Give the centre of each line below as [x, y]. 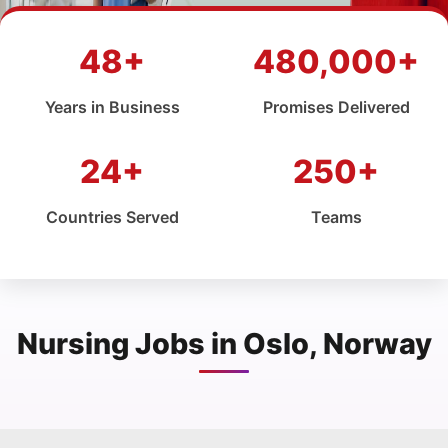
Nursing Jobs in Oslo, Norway [224, 343]
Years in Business [112, 106]
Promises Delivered [336, 106]
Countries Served [112, 216]
